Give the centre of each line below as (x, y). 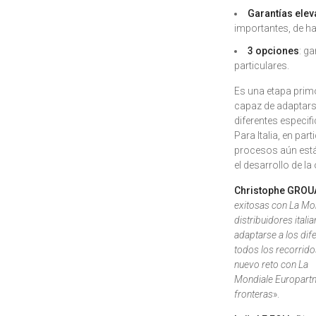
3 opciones (273, 51)
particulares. (262, 66)
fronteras (254, 294)
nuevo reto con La (271, 265)
